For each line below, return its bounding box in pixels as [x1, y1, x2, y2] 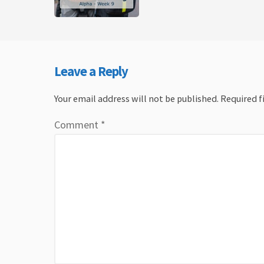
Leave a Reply [54, 62, 128, 80]
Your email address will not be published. [54, 92, 219, 104]
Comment [54, 117, 101, 131]
